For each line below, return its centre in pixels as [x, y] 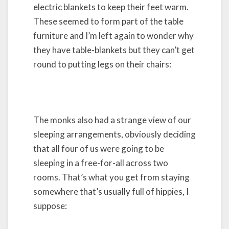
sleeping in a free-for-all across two [101, 163]
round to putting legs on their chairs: [102, 64]
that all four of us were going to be [99, 148]
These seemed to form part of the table [108, 21]
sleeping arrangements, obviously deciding [114, 134]
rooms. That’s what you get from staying [111, 177]
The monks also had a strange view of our [112, 120]
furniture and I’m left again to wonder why [113, 35]
